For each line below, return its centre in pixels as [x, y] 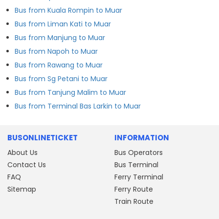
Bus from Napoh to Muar [56, 51]
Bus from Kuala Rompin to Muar [68, 10]
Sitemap [22, 189]
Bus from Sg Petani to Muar [61, 78]
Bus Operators [139, 152]
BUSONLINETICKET [43, 137]
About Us [22, 152]
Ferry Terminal [139, 177]
